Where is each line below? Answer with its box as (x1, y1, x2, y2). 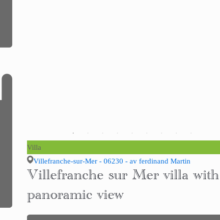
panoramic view (27, 189, 124, 207)
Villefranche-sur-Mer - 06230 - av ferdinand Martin (33, 157, 191, 165)
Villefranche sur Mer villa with (27, 169, 219, 187)
